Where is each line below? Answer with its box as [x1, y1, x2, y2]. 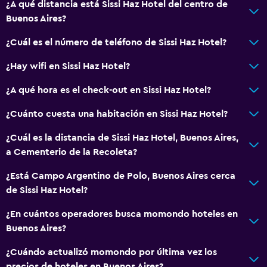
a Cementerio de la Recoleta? [6, 147, 137, 157]
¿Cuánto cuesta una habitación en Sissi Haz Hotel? [6, 108, 228, 119]
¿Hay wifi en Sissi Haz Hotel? [6, 61, 130, 71]
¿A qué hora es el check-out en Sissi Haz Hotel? [6, 85, 211, 95]
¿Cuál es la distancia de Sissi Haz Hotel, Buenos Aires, [6, 132, 238, 142]
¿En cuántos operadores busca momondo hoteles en [6, 209, 238, 219]
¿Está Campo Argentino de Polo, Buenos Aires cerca [6, 170, 235, 181]
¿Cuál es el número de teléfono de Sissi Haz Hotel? [6, 37, 226, 47]
